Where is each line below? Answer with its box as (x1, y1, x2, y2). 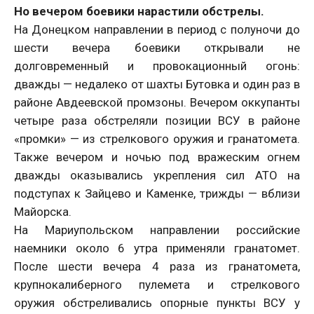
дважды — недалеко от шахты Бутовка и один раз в (14, 77, 300, 92)
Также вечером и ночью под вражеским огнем (14, 150, 300, 165)
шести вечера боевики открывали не (14, 41, 300, 55)
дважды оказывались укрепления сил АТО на (14, 168, 300, 183)
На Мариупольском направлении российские (14, 223, 300, 238)
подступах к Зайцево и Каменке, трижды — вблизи (14, 186, 300, 201)
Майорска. (14, 205, 74, 219)
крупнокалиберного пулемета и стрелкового (14, 278, 300, 292)
